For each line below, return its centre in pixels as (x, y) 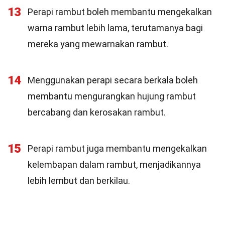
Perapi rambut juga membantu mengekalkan (117, 148)
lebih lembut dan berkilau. (79, 181)
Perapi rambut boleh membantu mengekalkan (120, 12)
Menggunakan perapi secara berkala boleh (113, 80)
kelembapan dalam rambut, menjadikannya (114, 164)
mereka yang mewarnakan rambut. (98, 44)
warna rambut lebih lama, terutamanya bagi (115, 28)
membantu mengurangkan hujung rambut (112, 96)
